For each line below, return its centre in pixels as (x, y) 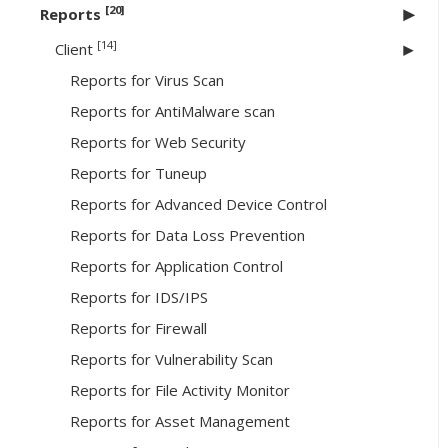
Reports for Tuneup (138, 173)
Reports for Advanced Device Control (198, 204)
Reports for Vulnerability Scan (171, 359)
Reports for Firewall (138, 328)
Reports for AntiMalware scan (172, 111)
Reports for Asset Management (180, 421)
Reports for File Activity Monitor (180, 390)
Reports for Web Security (158, 142)
